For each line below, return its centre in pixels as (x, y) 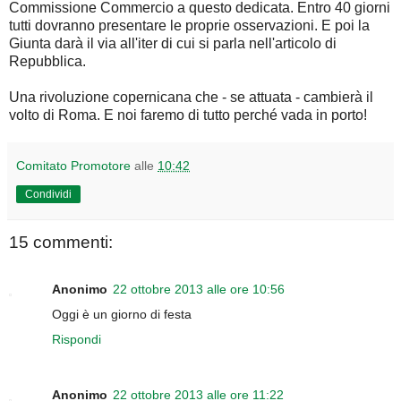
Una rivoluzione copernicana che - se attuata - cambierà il (191, 98)
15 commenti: (61, 243)
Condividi (48, 195)
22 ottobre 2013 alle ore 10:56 (199, 289)
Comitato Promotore (73, 166)
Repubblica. (47, 62)
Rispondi (77, 339)
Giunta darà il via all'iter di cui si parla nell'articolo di (173, 44)
